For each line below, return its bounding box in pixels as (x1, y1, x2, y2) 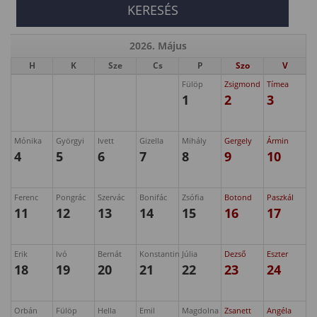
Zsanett (224, 305, 251, 316)
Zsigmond (224, 79, 260, 89)
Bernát (98, 248, 122, 259)
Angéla (267, 305, 292, 316)
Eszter (267, 248, 288, 259)
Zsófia (182, 192, 204, 202)
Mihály (182, 135, 207, 146)
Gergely (224, 135, 252, 146)
